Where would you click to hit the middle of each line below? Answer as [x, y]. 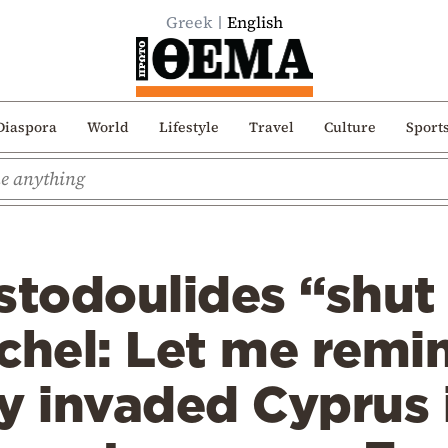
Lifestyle [188, 126]
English [254, 22]
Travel [271, 126]
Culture [349, 126]
